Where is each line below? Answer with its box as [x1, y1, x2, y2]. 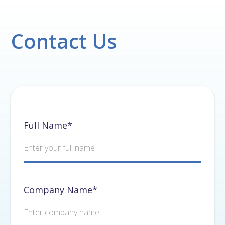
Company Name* [24, 184, 98, 196]
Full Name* [24, 119, 73, 131]
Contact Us [11, 27, 118, 55]
